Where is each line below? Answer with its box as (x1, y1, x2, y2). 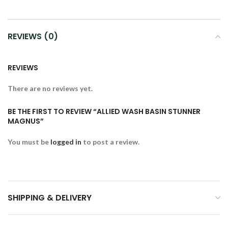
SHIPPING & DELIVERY (8, 192, 92, 204)
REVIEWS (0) (8, 31, 58, 42)
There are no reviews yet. (8, 84, 93, 93)
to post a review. (81, 137, 139, 146)
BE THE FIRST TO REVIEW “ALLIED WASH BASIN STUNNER (8, 106, 201, 117)
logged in (50, 137, 81, 146)
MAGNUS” (8, 116, 44, 126)
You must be (8, 137, 50, 146)
